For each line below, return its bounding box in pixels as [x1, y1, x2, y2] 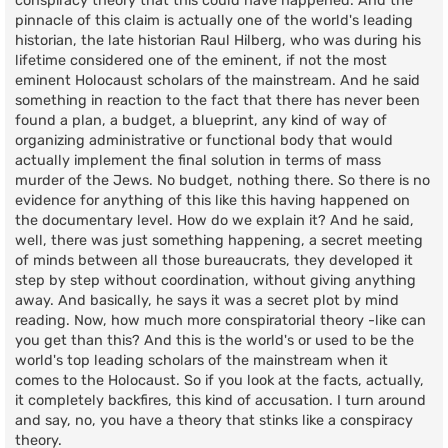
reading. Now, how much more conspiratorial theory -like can [15, 312, 426, 330]
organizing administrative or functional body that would [15, 132, 393, 150]
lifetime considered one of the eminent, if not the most [15, 52, 387, 70]
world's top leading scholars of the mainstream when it [15, 352, 388, 370]
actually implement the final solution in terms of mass [15, 152, 381, 170]
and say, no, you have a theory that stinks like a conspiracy [15, 412, 413, 430]
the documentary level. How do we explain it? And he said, [15, 212, 414, 230]
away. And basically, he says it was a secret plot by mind [15, 292, 399, 310]
